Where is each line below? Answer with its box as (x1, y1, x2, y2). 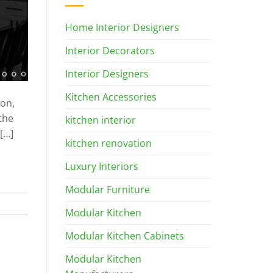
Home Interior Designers (65, 21, 179, 35)
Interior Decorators (65, 44, 155, 58)
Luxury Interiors (65, 160, 138, 174)
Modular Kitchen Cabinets (65, 229, 184, 243)
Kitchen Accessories (65, 90, 157, 104)
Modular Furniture (65, 183, 150, 197)
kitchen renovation (65, 136, 152, 151)
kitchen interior (65, 113, 136, 127)
